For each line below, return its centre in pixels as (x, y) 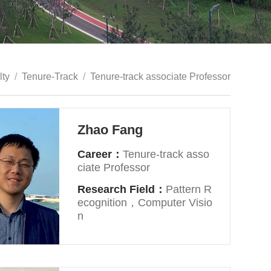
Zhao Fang (110, 130)
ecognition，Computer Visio (145, 203)
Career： (100, 154)
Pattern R (189, 189)
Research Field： (122, 189)
